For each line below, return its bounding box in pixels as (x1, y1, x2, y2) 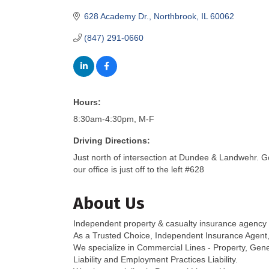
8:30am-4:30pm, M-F (73, 114, 154, 124)
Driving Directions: (73, 136, 150, 145)
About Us (73, 193, 145, 213)
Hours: (73, 97, 101, 107)
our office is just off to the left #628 (73, 165, 204, 174)
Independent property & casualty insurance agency (73, 219, 267, 228)
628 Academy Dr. (83, 11, 149, 21)
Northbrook (153, 11, 196, 21)
